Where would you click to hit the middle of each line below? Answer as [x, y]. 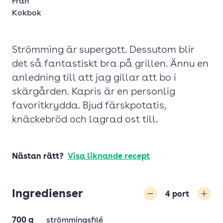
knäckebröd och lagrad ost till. [85, 120]
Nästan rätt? [39, 157]
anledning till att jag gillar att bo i [94, 78]
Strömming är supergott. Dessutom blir [103, 50]
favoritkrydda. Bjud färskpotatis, [89, 106]
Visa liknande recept [109, 157]
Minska [164, 206]
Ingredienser [48, 194]
